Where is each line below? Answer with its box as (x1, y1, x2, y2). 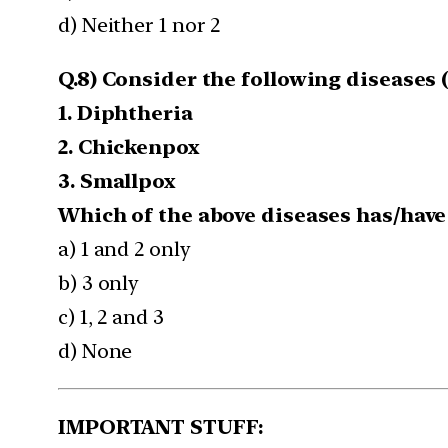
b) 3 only (58, 270, 140, 295)
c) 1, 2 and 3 (58, 304, 164, 329)
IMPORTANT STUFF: (58, 414, 270, 439)
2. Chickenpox (58, 134, 199, 159)
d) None (58, 338, 133, 363)
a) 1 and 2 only (58, 236, 191, 261)
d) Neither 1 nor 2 (58, 12, 221, 37)
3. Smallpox (58, 168, 175, 193)
